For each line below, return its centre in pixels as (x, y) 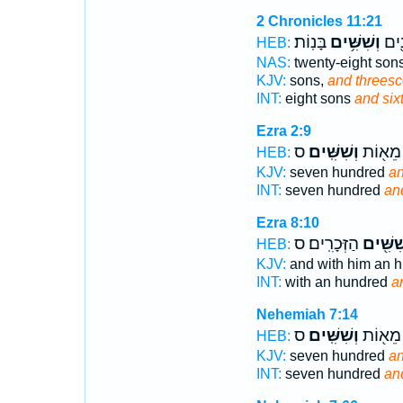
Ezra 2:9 (283, 131)
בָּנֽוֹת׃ (310, 42)
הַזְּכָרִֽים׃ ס (326, 244)
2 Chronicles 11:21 (319, 21)
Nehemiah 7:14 (307, 314)
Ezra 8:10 (287, 223)
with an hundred (336, 282)
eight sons (318, 99)
